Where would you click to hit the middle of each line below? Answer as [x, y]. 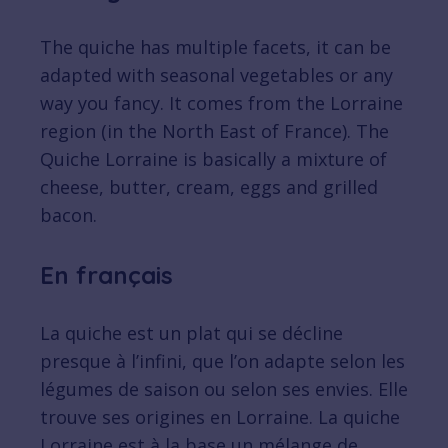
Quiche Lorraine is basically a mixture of [213, 159]
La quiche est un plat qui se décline [191, 333]
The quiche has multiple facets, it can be [215, 47]
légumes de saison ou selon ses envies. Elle [224, 389]
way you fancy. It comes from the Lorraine [221, 103]
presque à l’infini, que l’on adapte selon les [222, 361]
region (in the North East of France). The [214, 131]
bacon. [68, 215]
